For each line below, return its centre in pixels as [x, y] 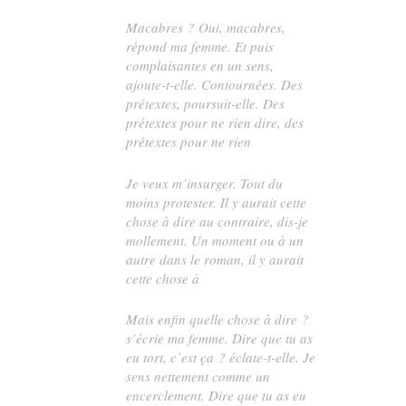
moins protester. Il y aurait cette [217, 202]
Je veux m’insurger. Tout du [205, 183]
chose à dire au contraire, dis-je [217, 221]
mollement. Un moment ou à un [215, 240]
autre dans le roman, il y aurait [215, 259]
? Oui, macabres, [235, 28]
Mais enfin [158, 319]
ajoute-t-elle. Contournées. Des [215, 85]
